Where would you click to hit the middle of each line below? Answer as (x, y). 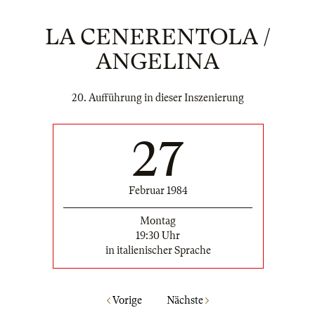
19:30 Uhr (158, 235)
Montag (158, 220)
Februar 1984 (158, 190)
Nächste (186, 301)
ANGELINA (157, 62)
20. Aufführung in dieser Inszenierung (157, 98)
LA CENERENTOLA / (157, 37)
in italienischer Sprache (158, 250)
